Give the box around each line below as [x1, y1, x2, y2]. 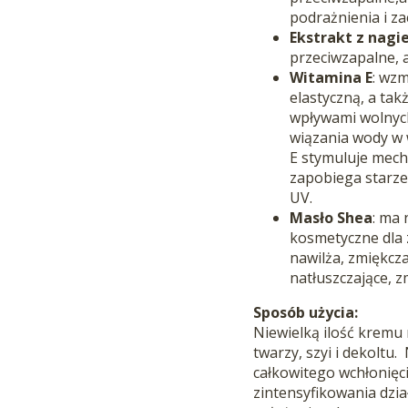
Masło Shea [290, 208, 373, 229]
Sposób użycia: [253, 302, 359, 323]
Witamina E [290, 67, 373, 88]
